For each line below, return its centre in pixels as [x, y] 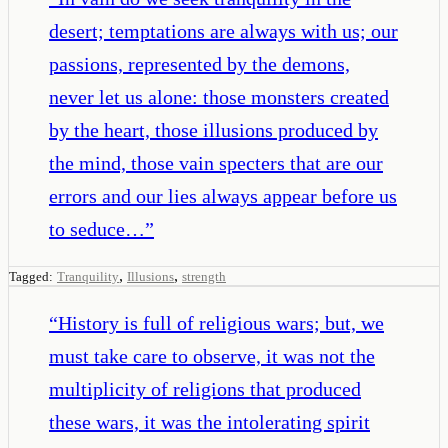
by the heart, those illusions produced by [213, 129]
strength [204, 276]
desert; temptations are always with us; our [223, 30]
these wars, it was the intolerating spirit [209, 421]
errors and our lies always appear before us [223, 195]
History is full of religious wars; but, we [221, 322]
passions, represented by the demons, [199, 63]
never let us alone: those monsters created [219, 96]
